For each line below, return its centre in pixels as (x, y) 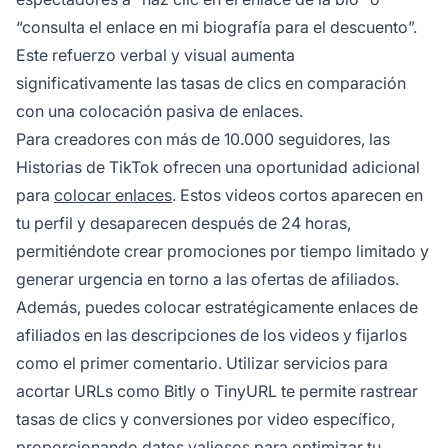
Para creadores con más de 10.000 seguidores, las (203, 139)
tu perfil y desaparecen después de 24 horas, (183, 223)
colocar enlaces (113, 195)
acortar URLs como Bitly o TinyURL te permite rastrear (217, 391)
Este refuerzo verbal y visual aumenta (155, 55)
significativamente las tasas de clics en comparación (211, 83)
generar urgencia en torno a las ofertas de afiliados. (207, 279)
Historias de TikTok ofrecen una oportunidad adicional (218, 167)
